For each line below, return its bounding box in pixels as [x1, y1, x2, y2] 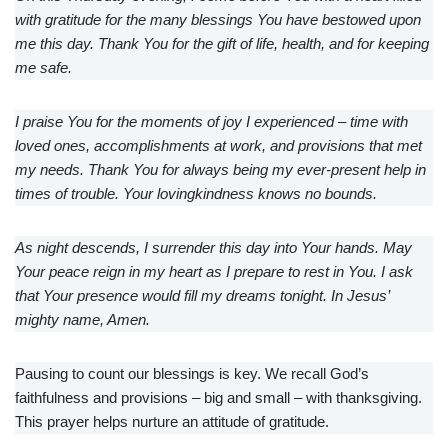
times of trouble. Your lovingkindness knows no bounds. [15, 185, 377, 203]
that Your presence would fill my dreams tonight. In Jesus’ [15, 287, 389, 305]
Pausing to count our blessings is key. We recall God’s [15, 365, 369, 383]
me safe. [15, 59, 72, 77]
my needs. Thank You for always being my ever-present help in [15, 161, 426, 179]
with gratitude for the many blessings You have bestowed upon [15, 11, 421, 29]
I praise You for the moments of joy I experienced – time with [15, 113, 408, 131]
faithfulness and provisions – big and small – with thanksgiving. [15, 389, 422, 407]
